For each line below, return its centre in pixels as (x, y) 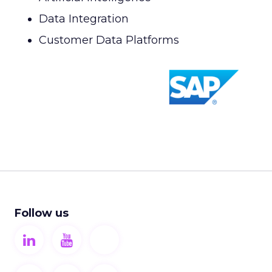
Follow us (42, 213)
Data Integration (84, 19)
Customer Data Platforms (109, 40)
